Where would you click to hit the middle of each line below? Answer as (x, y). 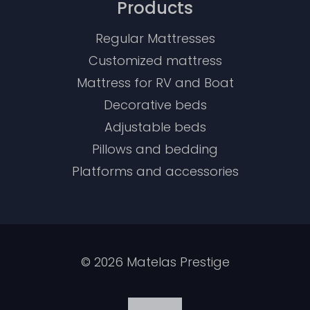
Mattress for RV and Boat (155, 83)
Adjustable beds (155, 127)
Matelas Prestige (176, 262)
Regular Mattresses (155, 39)
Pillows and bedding (155, 149)
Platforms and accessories (155, 172)
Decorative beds (155, 105)
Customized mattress (155, 61)
